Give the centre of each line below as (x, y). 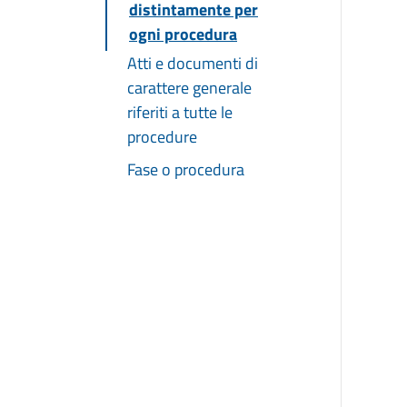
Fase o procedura (186, 169)
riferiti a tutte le (180, 112)
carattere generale (189, 87)
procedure (162, 136)
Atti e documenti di (193, 63)
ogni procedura (183, 34)
